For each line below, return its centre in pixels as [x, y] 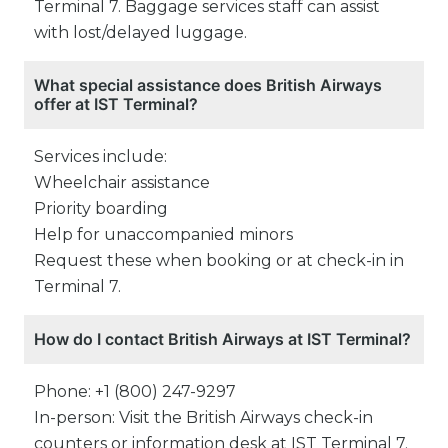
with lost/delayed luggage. [140, 33]
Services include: [100, 157]
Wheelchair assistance [122, 183]
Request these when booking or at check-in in [219, 261]
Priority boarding [101, 209]
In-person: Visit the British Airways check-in [203, 418]
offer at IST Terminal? [116, 104]
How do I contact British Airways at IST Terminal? [222, 339]
